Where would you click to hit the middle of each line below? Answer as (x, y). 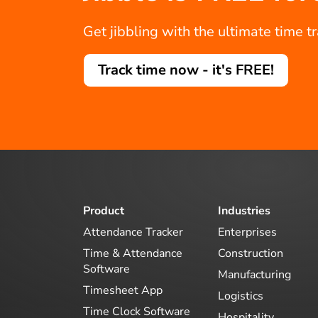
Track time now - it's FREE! (186, 70)
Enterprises (247, 232)
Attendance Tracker (133, 232)
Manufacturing (254, 274)
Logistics (241, 296)
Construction (251, 253)
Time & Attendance (133, 253)
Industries (244, 211)
